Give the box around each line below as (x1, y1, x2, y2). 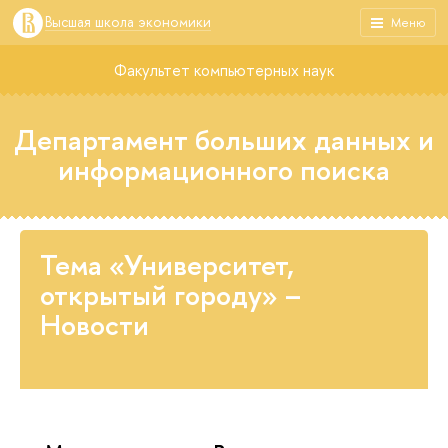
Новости (40, 306, 149, 344)
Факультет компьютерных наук (114, 59, 334, 81)
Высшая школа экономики (45, 12, 211, 31)
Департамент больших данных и (14, 121, 434, 159)
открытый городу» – (40, 276, 301, 314)
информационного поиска (58, 151, 390, 189)
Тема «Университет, (40, 246, 294, 284)
